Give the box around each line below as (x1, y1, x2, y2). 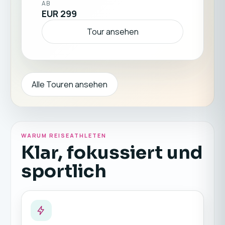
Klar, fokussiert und (21, 141, 203, 164)
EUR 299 (41, 8, 77, 20)
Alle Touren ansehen (31, 79, 107, 90)
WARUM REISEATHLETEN (21, 132, 106, 139)
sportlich (21, 160, 106, 182)
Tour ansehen (86, 26, 139, 37)
